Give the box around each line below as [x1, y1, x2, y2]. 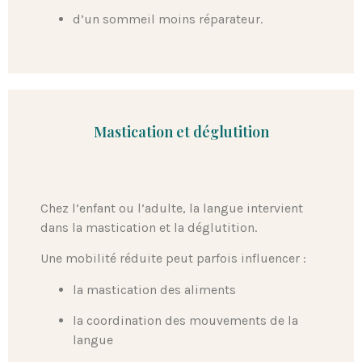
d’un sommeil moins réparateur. [73, 11, 263, 27]
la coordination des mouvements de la [73, 312, 298, 328]
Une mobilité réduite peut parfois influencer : [40, 250, 306, 267]
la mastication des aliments [73, 281, 236, 297]
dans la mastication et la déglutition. [40, 219, 257, 235]
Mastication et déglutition [93, 121, 269, 141]
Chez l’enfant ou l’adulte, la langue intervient [40, 200, 303, 216]
